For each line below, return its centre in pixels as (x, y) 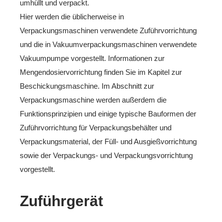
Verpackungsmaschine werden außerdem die (93, 100)
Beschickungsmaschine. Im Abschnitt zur (87, 86)
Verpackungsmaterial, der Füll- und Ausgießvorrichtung (108, 141)
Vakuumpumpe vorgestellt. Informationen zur (92, 58)
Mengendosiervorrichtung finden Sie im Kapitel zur (101, 72)
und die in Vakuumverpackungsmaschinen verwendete (108, 44)
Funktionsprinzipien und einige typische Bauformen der (108, 114)
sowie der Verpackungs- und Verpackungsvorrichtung (106, 155)
